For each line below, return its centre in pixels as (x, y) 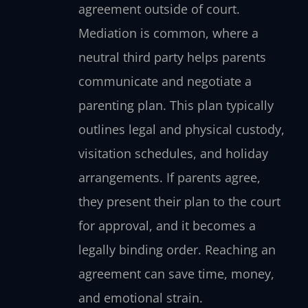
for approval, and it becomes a (167, 225)
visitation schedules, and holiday (173, 153)
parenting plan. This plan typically (176, 105)
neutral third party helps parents (172, 57)
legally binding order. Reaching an (177, 249)
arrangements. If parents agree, (169, 177)
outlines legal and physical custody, (181, 129)
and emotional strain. (140, 297)
